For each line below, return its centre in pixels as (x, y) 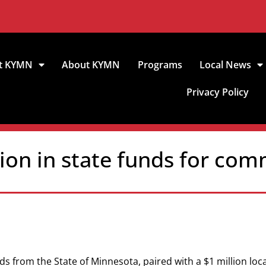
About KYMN (91, 65)
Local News (225, 65)
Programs (160, 65)
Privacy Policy (218, 92)
